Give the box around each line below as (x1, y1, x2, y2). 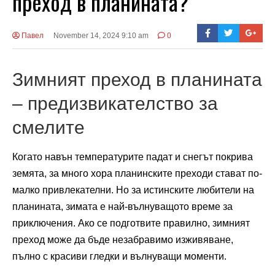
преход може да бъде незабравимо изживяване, (12, 234, 233, 246)
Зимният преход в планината (12, 68, 262, 90)
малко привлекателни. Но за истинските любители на (12, 185, 254, 196)
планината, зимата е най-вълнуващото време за (12, 201, 233, 212)
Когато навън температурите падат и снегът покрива (12, 152, 253, 163)
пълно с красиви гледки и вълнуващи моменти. (12, 251, 227, 262)
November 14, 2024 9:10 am (53, 31, 149, 40)
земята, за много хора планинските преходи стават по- (12, 168, 262, 179)
